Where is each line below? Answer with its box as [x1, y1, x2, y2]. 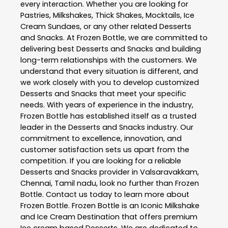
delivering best [20, 44, 76, 54]
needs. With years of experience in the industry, [20, 100, 193, 110]
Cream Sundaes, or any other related [20, 21, 159, 32]
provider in [97, 167, 140, 177]
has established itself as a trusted [68, 111, 196, 121]
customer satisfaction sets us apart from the [20, 145, 189, 155]
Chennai [20, 178, 51, 188]
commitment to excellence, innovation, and [20, 133, 182, 144]
